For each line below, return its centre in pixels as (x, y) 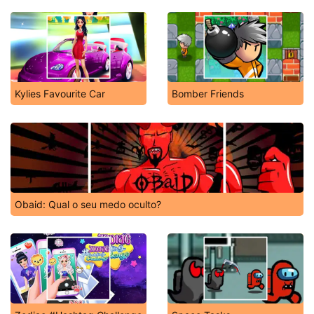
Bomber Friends (208, 94)
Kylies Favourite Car (60, 94)
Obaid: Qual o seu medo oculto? (88, 204)
